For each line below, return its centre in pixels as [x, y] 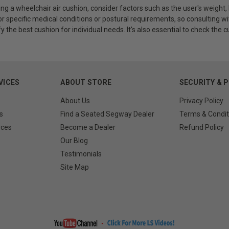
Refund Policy [201, 127]
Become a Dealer [88, 127]
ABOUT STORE [86, 82]
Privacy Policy [201, 100]
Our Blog [74, 140]
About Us [75, 100]
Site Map [75, 167]
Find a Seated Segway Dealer [108, 114]
